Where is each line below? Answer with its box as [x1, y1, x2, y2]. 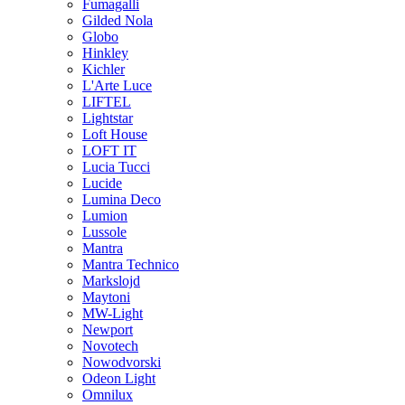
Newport [82, 322, 133, 337]
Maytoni [82, 289, 130, 305]
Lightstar [82, 110, 133, 126]
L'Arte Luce [82, 78, 152, 93]
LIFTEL [82, 94, 131, 109]
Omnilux [82, 387, 133, 402]
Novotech [82, 338, 138, 353]
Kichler [82, 61, 125, 77]
